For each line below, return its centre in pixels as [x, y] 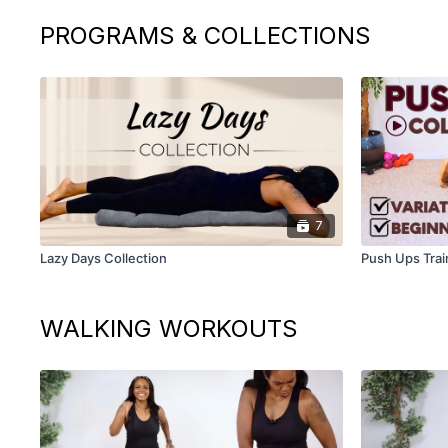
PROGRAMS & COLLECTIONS [206, 35]
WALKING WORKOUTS [169, 328]
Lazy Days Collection [104, 257]
